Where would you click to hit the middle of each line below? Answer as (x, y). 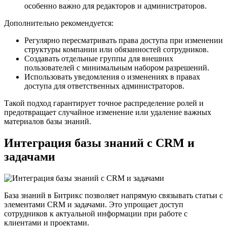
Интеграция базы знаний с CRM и (99, 143)
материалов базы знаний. (48, 121)
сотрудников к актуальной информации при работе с (96, 213)
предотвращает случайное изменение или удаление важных (108, 112)
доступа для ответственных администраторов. (104, 86)
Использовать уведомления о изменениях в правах (112, 77)
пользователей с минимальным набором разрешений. (117, 67)
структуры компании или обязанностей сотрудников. (117, 49)
